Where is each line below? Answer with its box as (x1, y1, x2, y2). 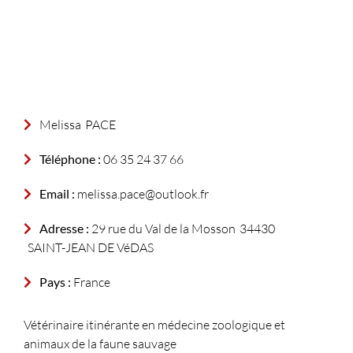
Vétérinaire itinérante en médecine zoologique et (24, 317, 285, 333)
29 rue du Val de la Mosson (89, 221, 236, 236)
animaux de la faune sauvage (24, 336, 176, 351)
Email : (39, 186, 75, 201)
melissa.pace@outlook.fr (75, 186, 209, 202)
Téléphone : (39, 151, 101, 166)
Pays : (39, 274, 71, 289)
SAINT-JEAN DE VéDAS (28, 240, 154, 255)
